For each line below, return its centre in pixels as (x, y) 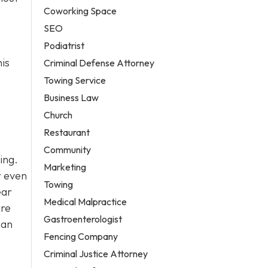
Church (58, 115)
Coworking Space (80, 10)
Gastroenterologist (83, 219)
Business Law (71, 97)
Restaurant (67, 132)
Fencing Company (81, 236)
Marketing (65, 167)
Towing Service (75, 80)
